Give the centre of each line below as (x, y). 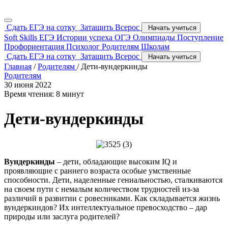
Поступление (200, 37)
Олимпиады (155, 37)
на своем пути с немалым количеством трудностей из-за (102, 189)
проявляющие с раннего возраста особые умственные (97, 171)
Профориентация (35, 47)
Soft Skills (22, 37)
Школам (155, 47)
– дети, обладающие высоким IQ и (116, 162)
